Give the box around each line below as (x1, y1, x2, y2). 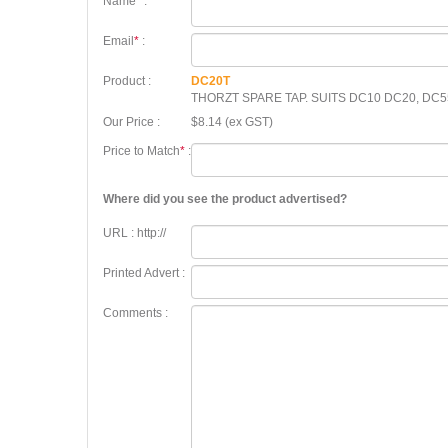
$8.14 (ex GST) (191, 115, 273, 129)
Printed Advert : (103, 266, 185, 280)
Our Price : (103, 115, 160, 129)
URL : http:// (103, 226, 166, 240)
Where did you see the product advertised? (103, 192, 347, 206)
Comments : (103, 306, 168, 320)
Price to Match (103, 144, 180, 158)
